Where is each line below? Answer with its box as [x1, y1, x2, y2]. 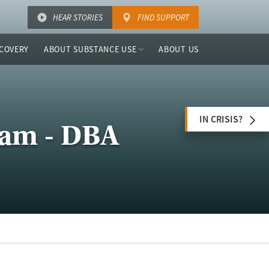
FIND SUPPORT [138, 12, 189, 23]
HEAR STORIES [53, 12, 103, 23]
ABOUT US [159, 44, 199, 55]
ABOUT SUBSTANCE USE [44, 44, 137, 55]
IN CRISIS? [199, 113, 243, 125]
